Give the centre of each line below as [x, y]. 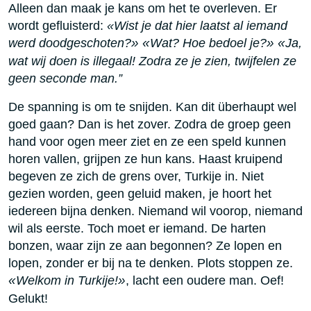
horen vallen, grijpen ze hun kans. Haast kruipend [145, 159]
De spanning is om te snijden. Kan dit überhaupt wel [152, 107]
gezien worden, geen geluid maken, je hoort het [140, 194]
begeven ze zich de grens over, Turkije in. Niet [136, 176]
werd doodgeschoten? [70, 43]
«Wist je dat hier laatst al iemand [197, 26]
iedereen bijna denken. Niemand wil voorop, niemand [155, 211]
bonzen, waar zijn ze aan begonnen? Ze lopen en [145, 246]
